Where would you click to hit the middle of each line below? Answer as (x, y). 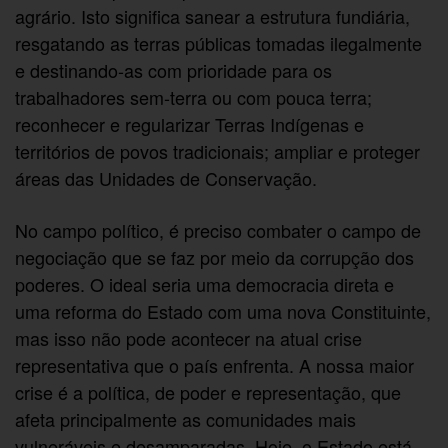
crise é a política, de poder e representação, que (208, 391)
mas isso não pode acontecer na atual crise (189, 337)
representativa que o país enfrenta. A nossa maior (215, 364)
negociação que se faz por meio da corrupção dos (215, 256)
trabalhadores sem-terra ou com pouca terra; (194, 97)
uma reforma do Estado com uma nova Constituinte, (223, 310)
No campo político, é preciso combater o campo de (218, 229)
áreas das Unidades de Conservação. (166, 178)
